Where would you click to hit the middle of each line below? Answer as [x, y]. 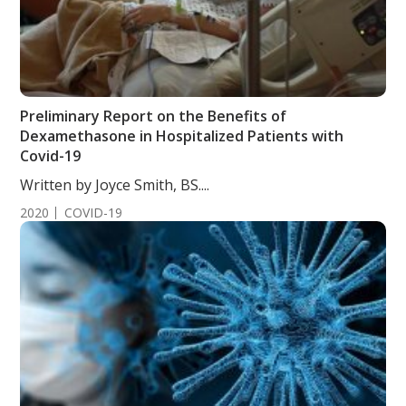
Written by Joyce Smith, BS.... [115, 185]
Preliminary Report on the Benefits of [154, 116]
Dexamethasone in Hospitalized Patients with [182, 136]
